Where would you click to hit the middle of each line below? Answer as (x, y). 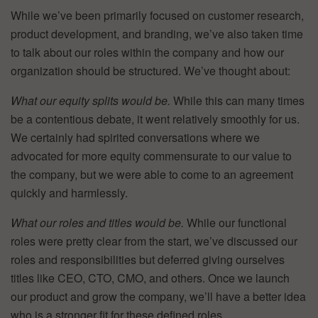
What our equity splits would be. (91, 101)
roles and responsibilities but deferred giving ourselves (148, 260)
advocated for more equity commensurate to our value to (151, 156)
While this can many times (237, 101)
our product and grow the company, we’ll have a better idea (158, 297)
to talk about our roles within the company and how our (147, 53)
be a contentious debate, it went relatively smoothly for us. (155, 119)
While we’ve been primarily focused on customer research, (157, 16)
